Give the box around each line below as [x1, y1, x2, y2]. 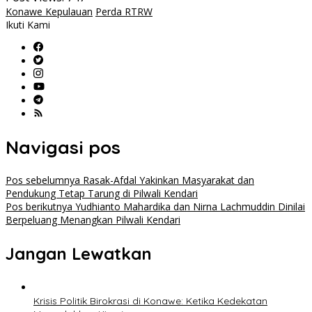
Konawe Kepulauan [6, 5, 93, 19]
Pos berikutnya [6, 200, 72, 214]
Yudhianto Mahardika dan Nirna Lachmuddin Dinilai [72, 200, 305, 214]
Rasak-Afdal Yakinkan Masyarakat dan [80, 173, 254, 187]
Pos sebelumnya [6, 173, 80, 187]
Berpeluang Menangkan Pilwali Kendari [6, 213, 180, 227]
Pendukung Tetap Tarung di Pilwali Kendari [6, 187, 198, 201]
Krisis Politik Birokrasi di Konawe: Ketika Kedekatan [33, 295, 267, 308]
